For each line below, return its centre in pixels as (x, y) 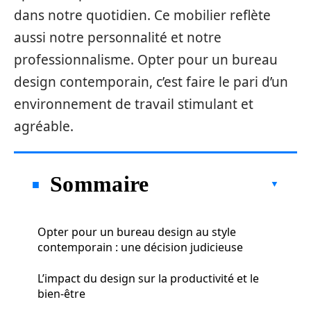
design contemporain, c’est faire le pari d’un (151, 82)
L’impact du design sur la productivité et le (148, 278)
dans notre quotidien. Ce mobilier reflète (142, 15)
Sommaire (100, 184)
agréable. (44, 126)
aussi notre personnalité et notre (118, 37)
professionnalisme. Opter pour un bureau (146, 60)
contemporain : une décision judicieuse (140, 247)
